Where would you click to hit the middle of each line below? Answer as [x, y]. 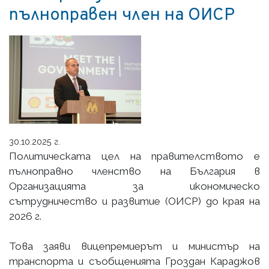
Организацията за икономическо [134, 186]
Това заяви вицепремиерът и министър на [134, 246]
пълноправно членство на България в [134, 171]
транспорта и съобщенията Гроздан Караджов [134, 261]
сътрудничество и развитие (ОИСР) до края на [134, 201]
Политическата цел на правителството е [134, 156]
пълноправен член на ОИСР [122, 15]
